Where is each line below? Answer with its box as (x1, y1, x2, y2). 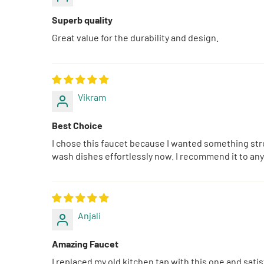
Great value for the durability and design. (52, 31, 219, 43)
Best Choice (52, 119, 103, 131)
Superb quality (52, 14, 113, 25)
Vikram (78, 91, 106, 103)
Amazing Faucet (52, 237, 118, 249)
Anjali (78, 209, 101, 221)
